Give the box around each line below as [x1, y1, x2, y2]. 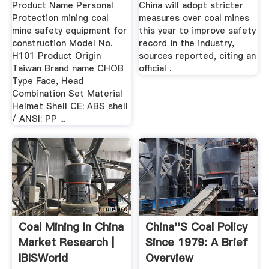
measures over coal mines [139, 11, 250, 24]
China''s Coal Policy [145, 219, 248, 234]
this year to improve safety [139, 24, 256, 37]
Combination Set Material [11, 87, 122, 100]
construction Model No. [11, 37, 112, 49]
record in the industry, [139, 37, 235, 49]
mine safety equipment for [11, 24, 127, 37]
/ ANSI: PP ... [11, 112, 65, 125]
